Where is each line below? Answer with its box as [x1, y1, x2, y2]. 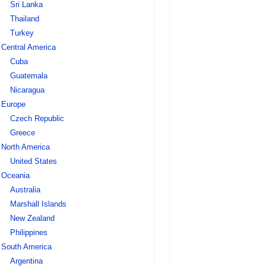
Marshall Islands [9, 199, 66, 208]
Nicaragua [9, 85, 45, 94]
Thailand [9, 14, 39, 23]
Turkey [9, 28, 34, 37]
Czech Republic [9, 114, 64, 123]
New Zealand [9, 214, 55, 223]
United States [9, 157, 57, 166]
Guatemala [9, 71, 47, 80]
